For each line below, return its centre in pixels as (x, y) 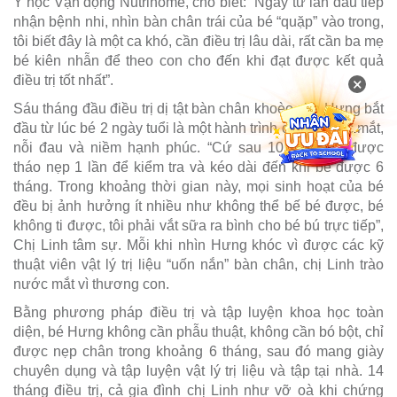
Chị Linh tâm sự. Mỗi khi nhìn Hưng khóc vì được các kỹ (198, 245)
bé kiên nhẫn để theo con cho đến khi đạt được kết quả (198, 60)
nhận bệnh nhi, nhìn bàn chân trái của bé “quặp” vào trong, (198, 21)
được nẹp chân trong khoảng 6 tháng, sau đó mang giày (198, 351)
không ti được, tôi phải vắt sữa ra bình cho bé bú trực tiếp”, (198, 225)
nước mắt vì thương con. (91, 284)
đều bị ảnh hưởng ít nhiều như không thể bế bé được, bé (198, 206)
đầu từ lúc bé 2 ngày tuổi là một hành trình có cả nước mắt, (198, 128)
